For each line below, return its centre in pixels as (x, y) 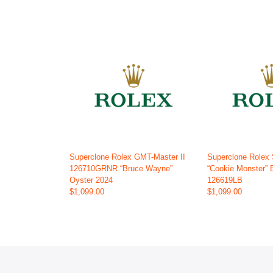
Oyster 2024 (91, 180)
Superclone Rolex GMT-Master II (127, 157)
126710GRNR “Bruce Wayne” (121, 169)
